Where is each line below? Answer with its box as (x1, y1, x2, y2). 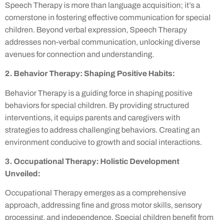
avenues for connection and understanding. (5, 50, 154, 58)
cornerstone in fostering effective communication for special (5, 13, 211, 22)
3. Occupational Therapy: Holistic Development (5, 157, 179, 166)
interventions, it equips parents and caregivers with (5, 113, 180, 122)
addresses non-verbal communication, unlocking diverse (5, 37, 200, 46)
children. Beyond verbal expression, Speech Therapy (5, 25, 187, 34)
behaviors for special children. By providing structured (5, 101, 189, 110)
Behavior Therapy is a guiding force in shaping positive (5, 88, 192, 97)
